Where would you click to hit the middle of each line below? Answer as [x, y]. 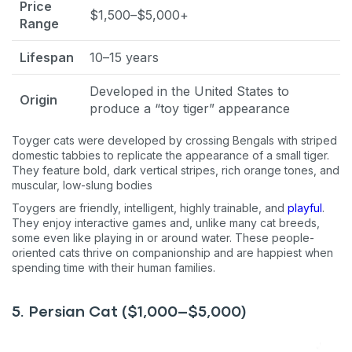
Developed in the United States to [189, 91]
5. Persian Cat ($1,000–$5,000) [129, 312]
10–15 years [124, 57]
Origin [38, 99]
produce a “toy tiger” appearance [190, 108]
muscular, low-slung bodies [82, 185]
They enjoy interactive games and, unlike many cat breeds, [166, 222]
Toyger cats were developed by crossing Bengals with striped [174, 140]
